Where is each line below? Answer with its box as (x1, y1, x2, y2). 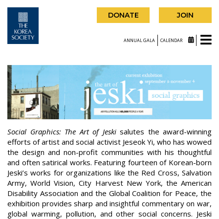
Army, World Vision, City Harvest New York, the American (7, 178, 212, 188)
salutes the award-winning (116, 127, 212, 137)
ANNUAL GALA (124, 37, 155, 44)
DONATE (108, 11, 139, 20)
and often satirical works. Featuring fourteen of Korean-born (7, 157, 212, 168)
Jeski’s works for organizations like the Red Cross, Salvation (7, 168, 212, 178)
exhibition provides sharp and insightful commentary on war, (7, 198, 212, 209)
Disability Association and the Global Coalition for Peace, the (7, 188, 212, 198)
